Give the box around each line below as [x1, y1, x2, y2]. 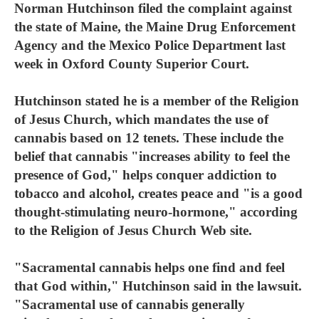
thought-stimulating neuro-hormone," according [14, 204, 298, 219]
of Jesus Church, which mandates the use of [14, 112, 268, 127]
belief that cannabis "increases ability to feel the [14, 149, 290, 164]
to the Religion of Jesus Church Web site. [14, 223, 252, 238]
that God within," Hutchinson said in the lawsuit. [14, 278, 302, 293]
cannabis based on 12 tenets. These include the [14, 130, 283, 145]
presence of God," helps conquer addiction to [14, 167, 277, 182]
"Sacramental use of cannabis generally [14, 297, 245, 312]
